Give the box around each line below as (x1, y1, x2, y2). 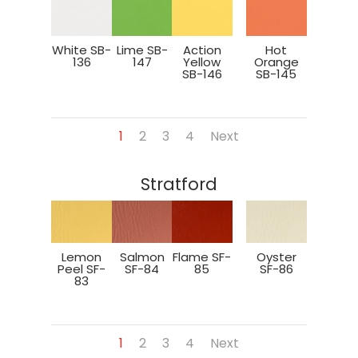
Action (182, 42, 221, 59)
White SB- (52, 42, 112, 59)
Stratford (141, 172, 217, 196)
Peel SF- (58, 261, 106, 278)
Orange (253, 54, 299, 71)
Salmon (119, 249, 165, 266)
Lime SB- (116, 42, 168, 59)
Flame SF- (173, 249, 232, 266)
